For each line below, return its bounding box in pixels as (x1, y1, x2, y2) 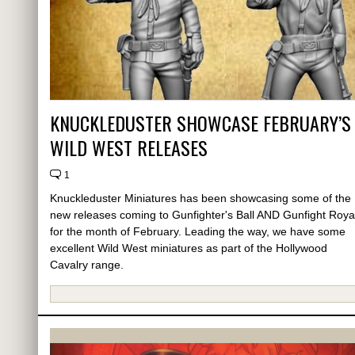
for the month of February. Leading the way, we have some (50, 225, 345, 239)
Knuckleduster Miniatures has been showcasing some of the (50, 192, 351, 205)
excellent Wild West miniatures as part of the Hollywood (50, 242, 327, 255)
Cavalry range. (50, 258, 124, 272)
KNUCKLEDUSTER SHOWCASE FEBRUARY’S (50, 109, 351, 138)
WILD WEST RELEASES (50, 133, 208, 162)
